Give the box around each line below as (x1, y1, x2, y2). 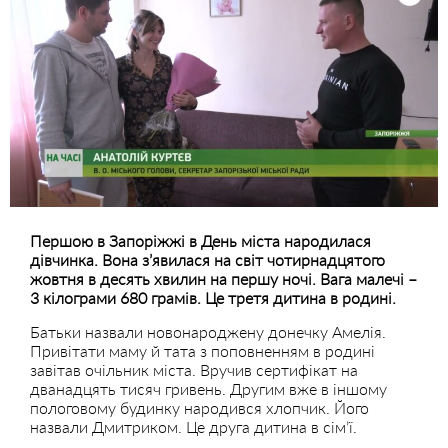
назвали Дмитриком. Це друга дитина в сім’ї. (30, 416, 357, 436)
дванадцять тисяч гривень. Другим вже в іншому (30, 378, 387, 398)
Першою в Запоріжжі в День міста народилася (30, 230, 371, 250)
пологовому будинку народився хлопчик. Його (30, 397, 369, 417)
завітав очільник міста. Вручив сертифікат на (30, 359, 358, 379)
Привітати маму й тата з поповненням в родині (30, 340, 375, 360)
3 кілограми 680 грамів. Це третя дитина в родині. (30, 287, 400, 307)
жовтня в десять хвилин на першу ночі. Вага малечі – (30, 268, 417, 288)
